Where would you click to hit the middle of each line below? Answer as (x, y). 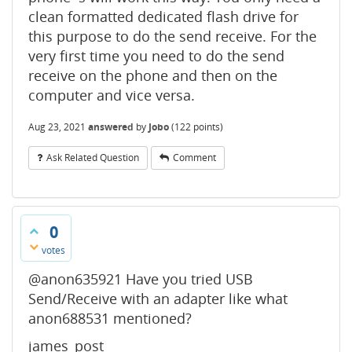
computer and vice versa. (112, 95)
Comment (194, 157)
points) (207, 126)
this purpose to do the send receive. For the (172, 36)
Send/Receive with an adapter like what (158, 298)
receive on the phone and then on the (153, 75)
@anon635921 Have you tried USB (141, 279)
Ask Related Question (93, 157)
